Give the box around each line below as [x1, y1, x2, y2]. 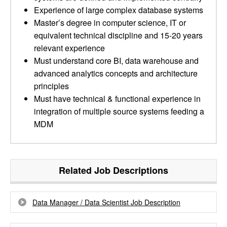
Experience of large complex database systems [34, 4, 203, 16]
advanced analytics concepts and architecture [34, 67, 198, 79]
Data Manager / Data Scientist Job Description [32, 197, 180, 207]
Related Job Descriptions [59, 164, 168, 177]
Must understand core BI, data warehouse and [34, 55, 199, 66]
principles [34, 80, 69, 92]
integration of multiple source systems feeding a [34, 105, 204, 117]
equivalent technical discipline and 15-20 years [34, 29, 203, 41]
